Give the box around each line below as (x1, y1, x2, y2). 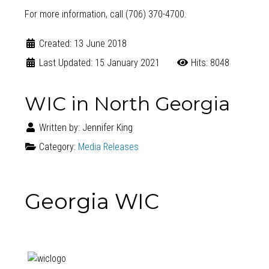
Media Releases (77, 141, 139, 153)
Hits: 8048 (190, 56, 229, 68)
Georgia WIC (24, 188, 159, 214)
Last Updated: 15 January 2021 (38, 56, 160, 68)
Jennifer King (82, 121, 133, 133)
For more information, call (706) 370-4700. (24, 8, 187, 20)
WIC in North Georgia (24, 91, 230, 115)
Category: (36, 141, 78, 153)
